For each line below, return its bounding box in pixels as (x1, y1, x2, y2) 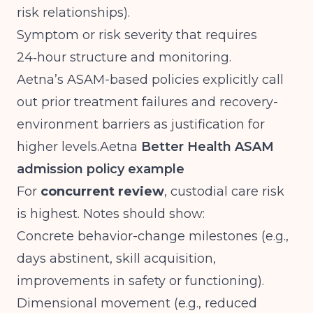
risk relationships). (17, 5, 130, 20)
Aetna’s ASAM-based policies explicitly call (17, 72, 284, 87)
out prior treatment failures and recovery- (17, 94, 278, 110)
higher (17, 139, 61, 154)
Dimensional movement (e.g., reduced (17, 296, 257, 311)
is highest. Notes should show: (17, 206, 205, 221)
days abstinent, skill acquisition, (17, 251, 216, 266)
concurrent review (41, 184, 164, 199)
